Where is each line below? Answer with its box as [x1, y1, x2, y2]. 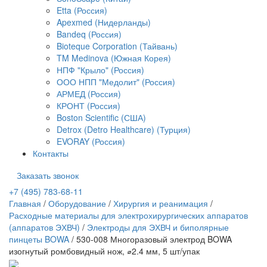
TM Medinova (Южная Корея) [57, 52, 171, 64]
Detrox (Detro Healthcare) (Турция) [57, 123, 191, 136]
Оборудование [48, 197, 108, 210]
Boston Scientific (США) [57, 111, 146, 124]
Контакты [33, 147, 69, 160]
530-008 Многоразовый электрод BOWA [76, 233, 232, 246]
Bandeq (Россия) [57, 28, 122, 41]
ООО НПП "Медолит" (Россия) [57, 76, 175, 88]
